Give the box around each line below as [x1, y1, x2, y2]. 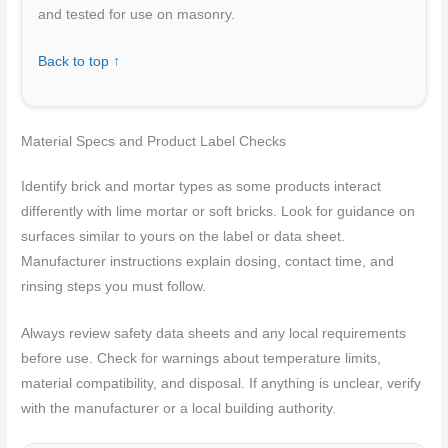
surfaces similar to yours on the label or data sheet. [21, 228, 346, 244]
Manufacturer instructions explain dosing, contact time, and [21, 253, 395, 269]
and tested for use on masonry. [38, 7, 236, 23]
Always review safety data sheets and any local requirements [21, 325, 407, 341]
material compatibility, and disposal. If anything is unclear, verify [21, 375, 422, 391]
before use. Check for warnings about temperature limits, [21, 350, 382, 366]
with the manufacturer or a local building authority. [21, 400, 337, 416]
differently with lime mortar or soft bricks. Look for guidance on [21, 203, 416, 219]
